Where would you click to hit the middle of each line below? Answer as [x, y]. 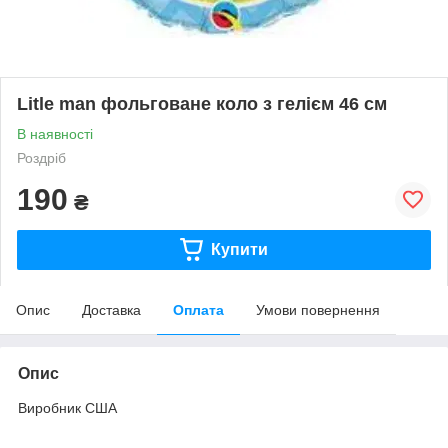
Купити [239, 249]
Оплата [198, 309]
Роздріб [41, 157]
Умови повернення [318, 309]
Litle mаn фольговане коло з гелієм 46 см [202, 103]
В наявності [55, 133]
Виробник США [67, 407]
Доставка [111, 309]
